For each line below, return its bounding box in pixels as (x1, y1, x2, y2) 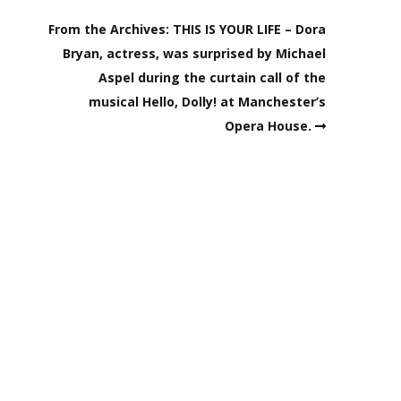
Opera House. (225, 116, 311, 134)
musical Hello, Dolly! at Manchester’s (89, 92, 326, 110)
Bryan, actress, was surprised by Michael (63, 44, 326, 62)
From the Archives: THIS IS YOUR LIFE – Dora (48, 20, 326, 38)
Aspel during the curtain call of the (98, 68, 326, 86)
